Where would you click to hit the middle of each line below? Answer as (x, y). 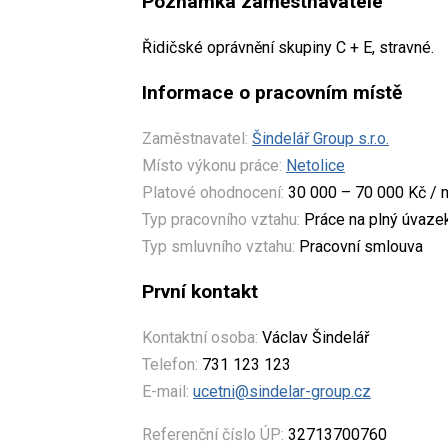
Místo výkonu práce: (212, 165)
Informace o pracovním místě (272, 92)
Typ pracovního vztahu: (221, 219)
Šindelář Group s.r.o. (320, 138)
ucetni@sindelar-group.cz (282, 391)
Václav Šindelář (313, 337)
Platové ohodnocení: (213, 192)
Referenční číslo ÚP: (213, 434)
